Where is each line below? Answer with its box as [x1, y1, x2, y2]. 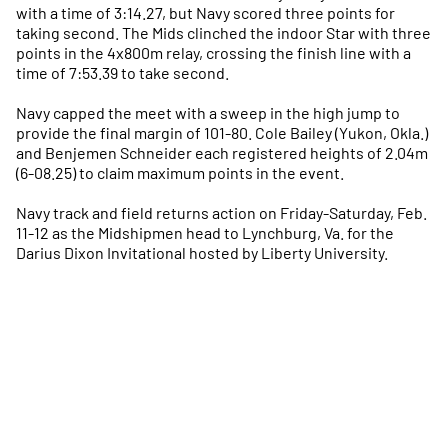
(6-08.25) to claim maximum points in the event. [16, 163, 344, 182]
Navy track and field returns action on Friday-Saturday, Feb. [16, 203, 427, 222]
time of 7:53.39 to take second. [16, 63, 229, 82]
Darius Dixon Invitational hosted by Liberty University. [16, 243, 388, 262]
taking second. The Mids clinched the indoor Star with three [16, 23, 431, 42]
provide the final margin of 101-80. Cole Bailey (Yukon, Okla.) [16, 123, 428, 142]
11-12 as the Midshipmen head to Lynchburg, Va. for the [16, 223, 394, 242]
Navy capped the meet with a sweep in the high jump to [16, 103, 400, 122]
